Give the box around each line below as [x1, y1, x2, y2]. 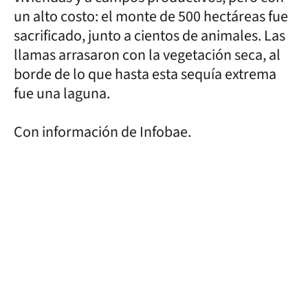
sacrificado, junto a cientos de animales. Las [14, 25, 285, 47]
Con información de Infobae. [14, 121, 191, 143]
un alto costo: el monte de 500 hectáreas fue [14, 5, 288, 27]
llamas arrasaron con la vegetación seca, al [14, 44, 280, 66]
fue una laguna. [14, 82, 110, 104]
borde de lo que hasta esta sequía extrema [14, 63, 276, 85]
